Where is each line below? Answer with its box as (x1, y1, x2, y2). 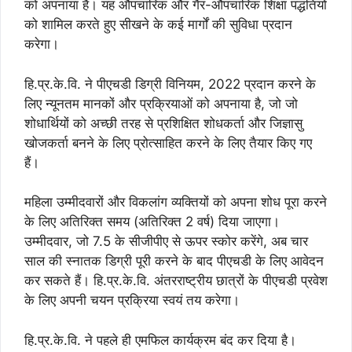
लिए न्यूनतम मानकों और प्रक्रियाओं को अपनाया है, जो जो (24, 95, 298, 112)
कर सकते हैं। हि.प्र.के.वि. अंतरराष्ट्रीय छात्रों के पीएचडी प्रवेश (24, 273, 328, 288)
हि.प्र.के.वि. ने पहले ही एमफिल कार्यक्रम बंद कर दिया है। (24, 332, 300, 348)
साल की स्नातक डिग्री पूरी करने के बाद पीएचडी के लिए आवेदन (24, 253, 324, 269)
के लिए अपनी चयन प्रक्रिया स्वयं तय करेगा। (24, 292, 240, 308)
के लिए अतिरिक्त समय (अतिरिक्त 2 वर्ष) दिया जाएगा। (24, 214, 280, 229)
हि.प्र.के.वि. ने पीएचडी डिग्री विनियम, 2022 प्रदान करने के (24, 75, 316, 92)
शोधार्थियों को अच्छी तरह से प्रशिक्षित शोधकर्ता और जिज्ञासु (24, 115, 302, 131)
